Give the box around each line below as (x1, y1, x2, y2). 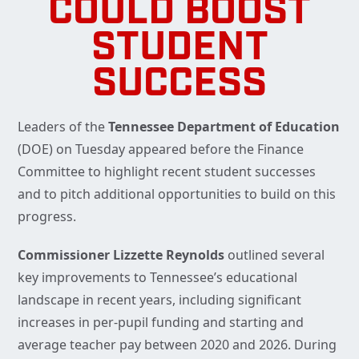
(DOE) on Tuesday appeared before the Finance (18, 140, 304, 159)
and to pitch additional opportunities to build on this (18, 185, 336, 204)
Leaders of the (18, 118, 108, 136)
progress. (18, 208, 76, 226)
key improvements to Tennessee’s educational (18, 268, 297, 287)
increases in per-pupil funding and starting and (18, 313, 304, 332)
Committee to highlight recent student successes (18, 163, 316, 181)
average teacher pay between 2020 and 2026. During (18, 336, 337, 354)
